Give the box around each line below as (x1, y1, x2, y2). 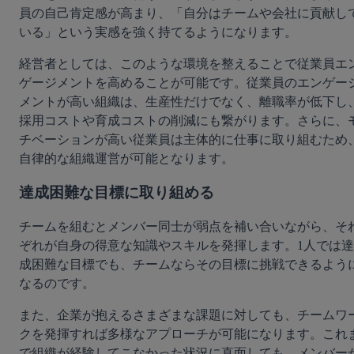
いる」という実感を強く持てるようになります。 (19, 25, 297, 40)
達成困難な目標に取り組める (19, 184, 214, 201)
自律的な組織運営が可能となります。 (19, 152, 234, 166)
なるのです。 (19, 276, 95, 290)
